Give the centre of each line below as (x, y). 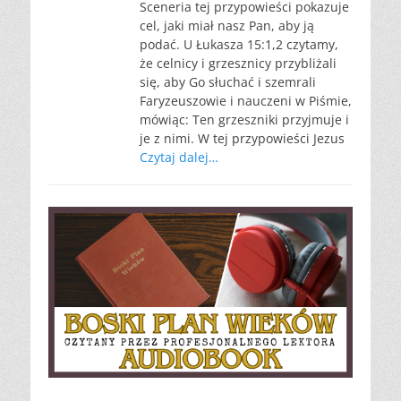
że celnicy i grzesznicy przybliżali (238, 63)
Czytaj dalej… (179, 157)
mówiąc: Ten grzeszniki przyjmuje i (244, 119)
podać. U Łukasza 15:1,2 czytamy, (239, 44)
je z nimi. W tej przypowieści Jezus (242, 138)
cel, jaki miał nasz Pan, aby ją (227, 26)
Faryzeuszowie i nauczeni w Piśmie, (246, 101)
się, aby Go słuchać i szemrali (228, 82)
